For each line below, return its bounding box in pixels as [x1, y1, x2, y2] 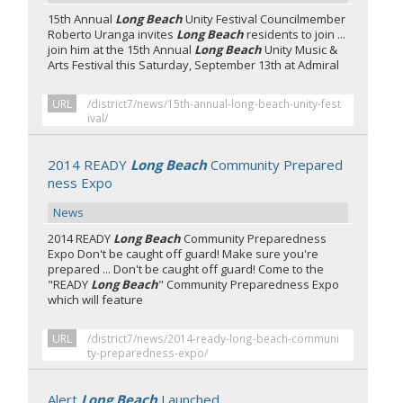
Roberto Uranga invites [48, 26, 177, 42]
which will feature [48, 291, 144, 308]
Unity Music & [262, 41, 338, 58]
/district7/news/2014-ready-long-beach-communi [87, 331, 340, 345]
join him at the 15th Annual [48, 41, 195, 58]
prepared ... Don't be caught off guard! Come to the [48, 261, 325, 277]
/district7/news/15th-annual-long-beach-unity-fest [87, 96, 342, 111]
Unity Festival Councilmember [183, 11, 346, 27]
